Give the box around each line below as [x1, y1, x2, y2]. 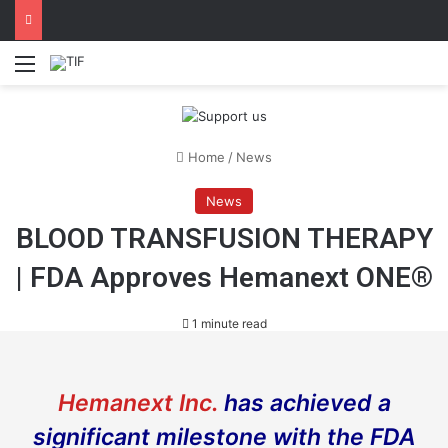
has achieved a [217, 388, 391, 417]
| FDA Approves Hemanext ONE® [15, 260, 433, 294]
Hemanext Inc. [57, 388, 218, 417]
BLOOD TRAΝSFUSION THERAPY [15, 221, 433, 255]
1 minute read [188, 315, 267, 331]
